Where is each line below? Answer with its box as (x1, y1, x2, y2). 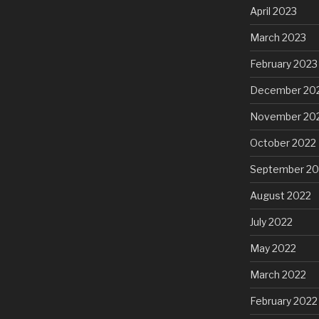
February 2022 (249, 294, 318, 307)
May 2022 (249, 241, 296, 254)
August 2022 (249, 189, 311, 202)
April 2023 (249, 4, 297, 17)
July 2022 (249, 215, 293, 228)
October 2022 (249, 136, 316, 149)
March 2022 (249, 268, 306, 281)
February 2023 (249, 57, 318, 70)
